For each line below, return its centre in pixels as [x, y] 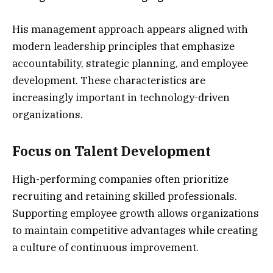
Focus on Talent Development [112, 151]
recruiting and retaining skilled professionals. [125, 197]
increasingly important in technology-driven [121, 98]
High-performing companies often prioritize [120, 179]
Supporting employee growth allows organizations [136, 214]
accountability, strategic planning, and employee [130, 64]
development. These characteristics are [109, 81]
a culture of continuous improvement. [105, 248]
